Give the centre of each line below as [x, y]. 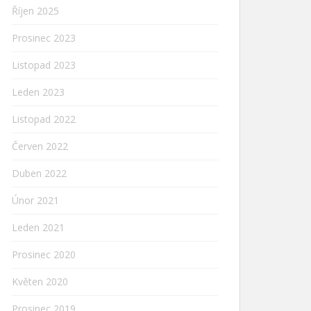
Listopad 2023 [44, 65]
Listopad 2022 [44, 119]
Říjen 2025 [35, 11]
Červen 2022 [40, 146]
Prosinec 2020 [44, 254]
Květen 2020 [40, 281]
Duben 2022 [39, 173]
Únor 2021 [35, 200]
